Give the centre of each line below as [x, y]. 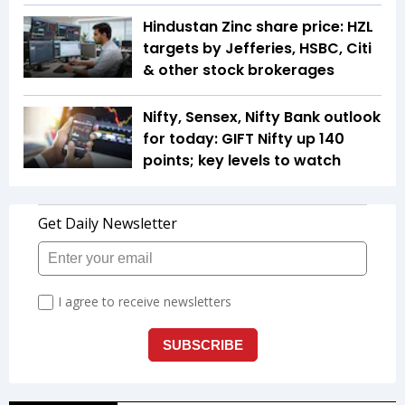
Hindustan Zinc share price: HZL [258, 27]
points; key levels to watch [242, 161]
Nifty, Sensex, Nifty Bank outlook [262, 118]
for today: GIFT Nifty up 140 [244, 139]
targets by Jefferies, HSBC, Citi [257, 49]
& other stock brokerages [239, 71]
